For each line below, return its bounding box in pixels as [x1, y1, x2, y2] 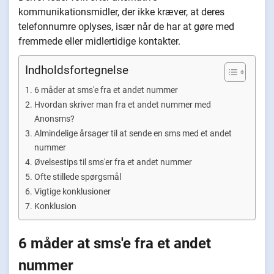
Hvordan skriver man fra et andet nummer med [34, 100, 211, 110]
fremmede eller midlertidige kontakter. [18, 35, 180, 47]
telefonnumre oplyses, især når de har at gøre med [18, 21, 234, 32]
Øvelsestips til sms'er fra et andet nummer [34, 157, 192, 168]
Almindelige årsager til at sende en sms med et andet [34, 128, 232, 139]
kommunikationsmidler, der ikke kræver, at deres [18, 6, 224, 18]
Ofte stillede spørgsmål [34, 172, 123, 182]
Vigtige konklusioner [34, 187, 113, 197]
